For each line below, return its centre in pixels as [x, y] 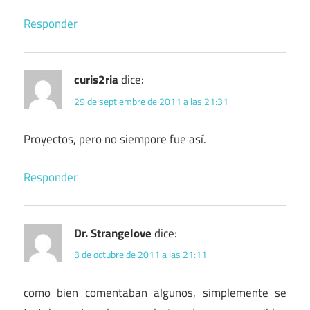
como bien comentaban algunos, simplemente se [155, 292]
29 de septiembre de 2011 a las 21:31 [151, 101]
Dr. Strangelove [113, 233]
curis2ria [96, 80]
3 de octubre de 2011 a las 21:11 [140, 255]
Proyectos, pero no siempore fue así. [115, 139]
